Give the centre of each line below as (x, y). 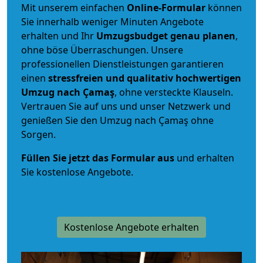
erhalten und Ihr (59, 36)
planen (219, 36)
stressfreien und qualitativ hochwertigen (145, 78)
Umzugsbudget (132, 36)
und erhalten (204, 158)
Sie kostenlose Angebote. (77, 172)
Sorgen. (38, 134)
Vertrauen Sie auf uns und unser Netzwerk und (126, 106)
